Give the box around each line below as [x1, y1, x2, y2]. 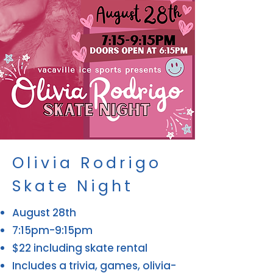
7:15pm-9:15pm [12, 223, 93, 238]
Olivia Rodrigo [12, 152, 161, 174]
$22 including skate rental [12, 241, 147, 255]
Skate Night [12, 175, 133, 197]
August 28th [12, 205, 76, 220]
